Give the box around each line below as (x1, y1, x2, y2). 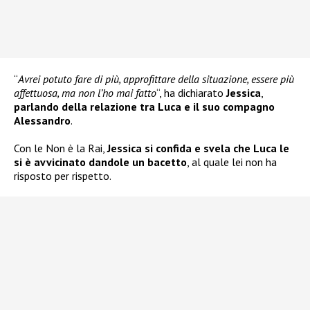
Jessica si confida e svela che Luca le (107, 141, 289, 156)
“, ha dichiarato (156, 86, 226, 100)
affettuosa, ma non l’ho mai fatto (14, 86, 156, 100)
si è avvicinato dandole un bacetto (14, 155, 187, 170)
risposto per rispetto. (14, 169, 111, 183)
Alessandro (14, 113, 71, 128)
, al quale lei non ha (187, 155, 277, 170)
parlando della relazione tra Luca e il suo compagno (14, 100, 275, 114)
